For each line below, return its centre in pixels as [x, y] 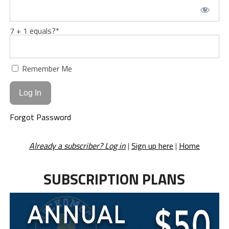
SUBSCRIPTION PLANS [114, 179]
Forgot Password [40, 117]
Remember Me [46, 68]
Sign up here [152, 145]
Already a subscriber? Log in [77, 145]
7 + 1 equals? [32, 31]
